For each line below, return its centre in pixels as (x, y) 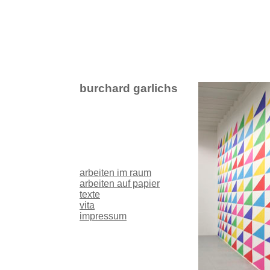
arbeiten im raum (115, 173)
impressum (103, 216)
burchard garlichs (129, 88)
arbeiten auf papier (120, 184)
